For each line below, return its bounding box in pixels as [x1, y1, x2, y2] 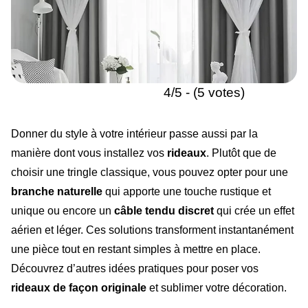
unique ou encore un [11, 205, 114, 217]
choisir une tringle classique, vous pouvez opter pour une [11, 166, 288, 179]
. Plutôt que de [206, 147, 276, 159]
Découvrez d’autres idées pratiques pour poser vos [11, 263, 258, 275]
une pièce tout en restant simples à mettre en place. [11, 243, 261, 256]
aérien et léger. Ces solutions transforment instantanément [11, 224, 294, 236]
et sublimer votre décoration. [146, 282, 287, 294]
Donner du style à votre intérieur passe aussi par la [11, 128, 258, 140]
